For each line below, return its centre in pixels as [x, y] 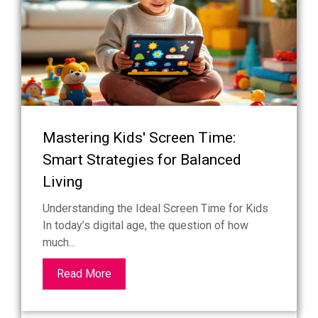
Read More [84, 274]
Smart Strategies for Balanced [142, 160]
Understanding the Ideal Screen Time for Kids [155, 209]
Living [62, 182]
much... [59, 243]
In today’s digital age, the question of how [146, 226]
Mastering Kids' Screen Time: [139, 138]
